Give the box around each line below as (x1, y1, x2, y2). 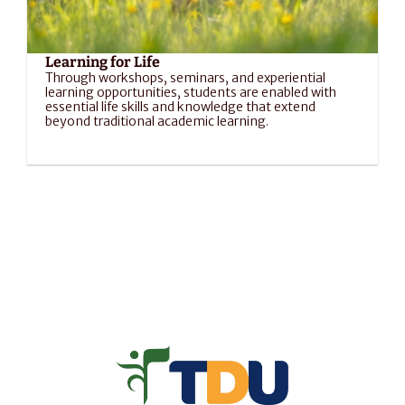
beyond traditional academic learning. (45, 113, 268, 129)
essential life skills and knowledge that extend (45, 99, 316, 115)
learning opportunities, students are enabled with (45, 84, 336, 100)
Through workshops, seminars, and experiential (45, 70, 325, 86)
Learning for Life (45, 53, 160, 71)
